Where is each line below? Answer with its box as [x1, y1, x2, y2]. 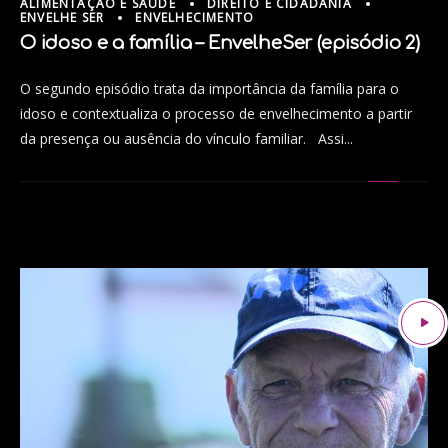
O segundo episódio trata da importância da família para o [20, 78, 399, 98]
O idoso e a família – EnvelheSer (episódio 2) [20, 32, 420, 53]
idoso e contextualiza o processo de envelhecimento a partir [20, 103, 412, 123]
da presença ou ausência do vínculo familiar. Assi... [20, 128, 353, 148]
